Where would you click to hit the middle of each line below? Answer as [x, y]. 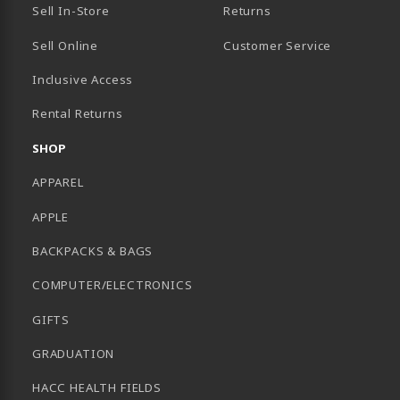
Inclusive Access [83, 80]
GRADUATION [74, 354]
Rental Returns [78, 114]
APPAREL [58, 183]
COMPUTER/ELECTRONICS [112, 285]
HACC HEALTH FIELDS [97, 388]
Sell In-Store [71, 11]
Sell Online [66, 45]
